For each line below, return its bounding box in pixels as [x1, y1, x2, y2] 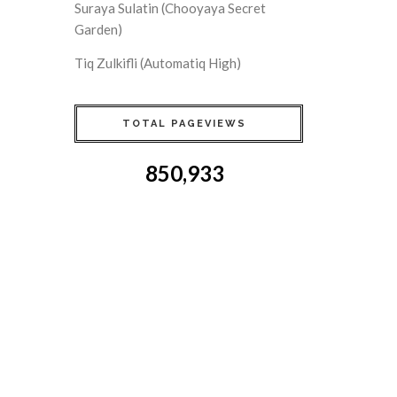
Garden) [74, 20, 122, 37]
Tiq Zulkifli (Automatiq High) [74, 54, 241, 71]
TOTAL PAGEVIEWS [122, 117, 246, 129]
